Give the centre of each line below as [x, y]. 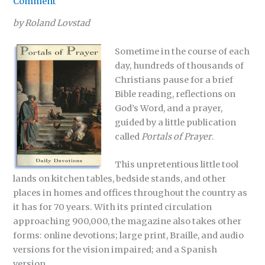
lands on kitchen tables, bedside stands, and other [120, 179]
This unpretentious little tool [177, 165]
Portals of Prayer [177, 136]
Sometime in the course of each [182, 51]
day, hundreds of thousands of [180, 65]
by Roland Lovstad [52, 23]
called [128, 136]
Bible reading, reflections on [175, 94]
